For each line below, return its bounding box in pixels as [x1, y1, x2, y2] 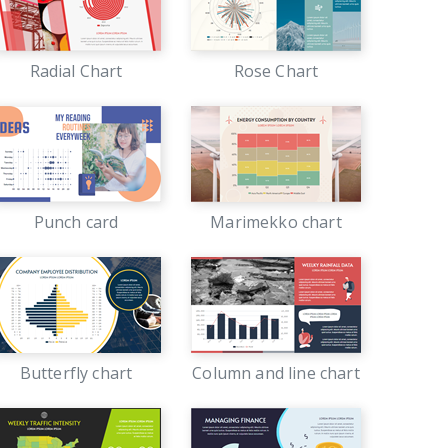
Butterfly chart [19, 362, 133, 384]
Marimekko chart [210, 211, 342, 233]
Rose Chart [233, 60, 319, 82]
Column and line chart [192, 362, 360, 384]
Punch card [33, 211, 119, 233]
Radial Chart [29, 60, 123, 82]
